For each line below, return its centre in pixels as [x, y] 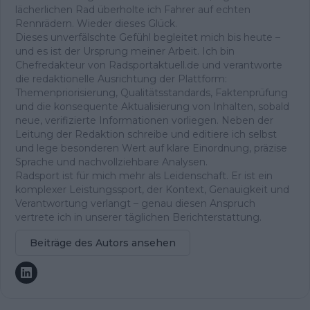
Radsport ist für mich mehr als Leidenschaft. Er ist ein [144, 175]
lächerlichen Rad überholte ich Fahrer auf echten [133, 9]
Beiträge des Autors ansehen [103, 243]
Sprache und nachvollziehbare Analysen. [111, 162]
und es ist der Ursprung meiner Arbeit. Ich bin [125, 51]
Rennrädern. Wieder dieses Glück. [96, 23]
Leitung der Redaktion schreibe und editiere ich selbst [146, 134]
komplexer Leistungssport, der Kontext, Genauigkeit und [152, 189]
